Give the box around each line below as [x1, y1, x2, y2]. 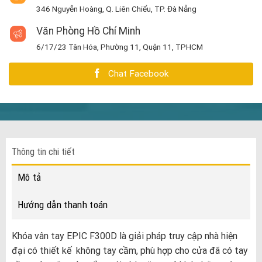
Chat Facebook [108, 68, 168, 79]
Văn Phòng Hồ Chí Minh [36, 25, 140, 37]
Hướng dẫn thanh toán [17, 199, 108, 211]
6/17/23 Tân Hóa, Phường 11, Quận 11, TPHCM [36, 42, 203, 51]
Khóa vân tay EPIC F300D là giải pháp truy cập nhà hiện [11, 230, 237, 242]
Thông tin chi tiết [11, 146, 75, 158]
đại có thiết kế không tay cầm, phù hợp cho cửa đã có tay [11, 245, 248, 257]
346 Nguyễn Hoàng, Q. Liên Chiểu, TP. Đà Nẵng [36, 4, 196, 13]
